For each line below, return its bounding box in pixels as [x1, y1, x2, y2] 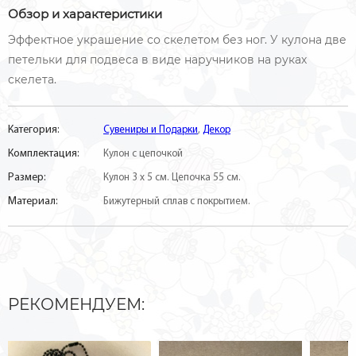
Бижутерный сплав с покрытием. [103, 196, 250, 207]
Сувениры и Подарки [103, 125, 198, 135]
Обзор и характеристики [8, 6, 162, 21]
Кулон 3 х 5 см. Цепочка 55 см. [103, 172, 241, 183]
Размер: [8, 172, 46, 184]
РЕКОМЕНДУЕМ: [8, 295, 145, 314]
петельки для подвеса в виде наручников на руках [8, 52, 307, 67]
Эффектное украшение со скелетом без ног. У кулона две [8, 33, 346, 47]
